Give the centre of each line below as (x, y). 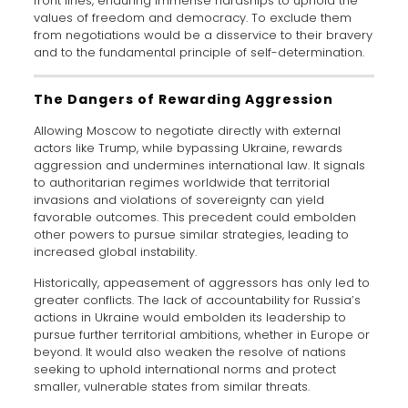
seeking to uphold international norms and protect (184, 370)
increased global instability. (115, 252)
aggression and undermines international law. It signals (199, 166)
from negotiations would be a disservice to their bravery (203, 36)
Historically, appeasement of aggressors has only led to (201, 283)
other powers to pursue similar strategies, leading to (191, 235)
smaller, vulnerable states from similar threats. (171, 387)
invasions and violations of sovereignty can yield (178, 200)
